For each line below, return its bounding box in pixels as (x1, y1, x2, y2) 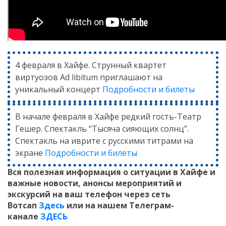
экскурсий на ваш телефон (8, 189, 124, 200)
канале (8, 211, 40, 222)
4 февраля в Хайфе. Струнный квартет (15, 60, 166, 71)
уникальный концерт (15, 84, 102, 95)
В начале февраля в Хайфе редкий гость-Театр (15, 111, 201, 122)
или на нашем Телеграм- (65, 200, 174, 211)
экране (15, 147, 45, 158)
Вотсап (8, 200, 39, 211)
